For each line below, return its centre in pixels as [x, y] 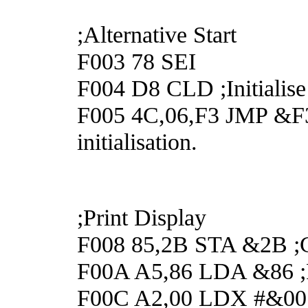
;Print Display [142, 217]
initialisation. [137, 141]
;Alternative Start [157, 34]
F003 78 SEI [136, 61]
